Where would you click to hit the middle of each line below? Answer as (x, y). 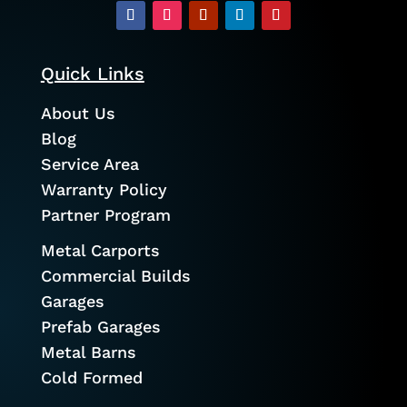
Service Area (89, 164)
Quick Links (92, 73)
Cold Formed (91, 377)
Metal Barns (88, 352)
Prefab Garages (100, 326)
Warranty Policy (104, 189)
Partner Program (105, 214)
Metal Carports (100, 250)
